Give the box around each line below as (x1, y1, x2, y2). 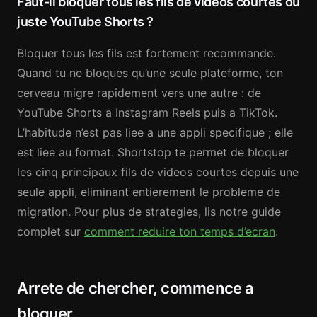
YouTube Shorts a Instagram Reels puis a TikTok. (17, 105, 277, 120)
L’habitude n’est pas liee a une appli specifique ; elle (17, 125, 293, 139)
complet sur (17, 224, 84, 238)
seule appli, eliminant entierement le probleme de (17, 185, 280, 199)
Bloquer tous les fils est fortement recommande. (17, 46, 276, 60)
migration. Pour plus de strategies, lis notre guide (17, 204, 281, 219)
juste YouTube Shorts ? (17, 14, 154, 29)
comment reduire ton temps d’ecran (84, 224, 275, 238)
